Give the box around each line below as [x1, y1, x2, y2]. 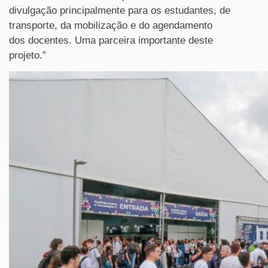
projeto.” [9, 50, 46, 61]
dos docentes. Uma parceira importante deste [9, 35, 213, 46]
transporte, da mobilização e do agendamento [9, 20, 212, 31]
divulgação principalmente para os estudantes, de [9, 5, 230, 16]
